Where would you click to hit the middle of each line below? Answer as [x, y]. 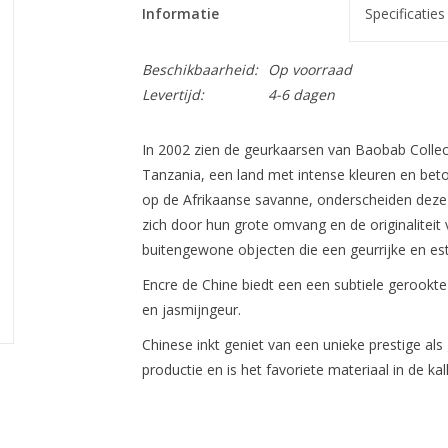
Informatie [180, 13]
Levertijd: [172, 94]
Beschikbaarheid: [199, 69]
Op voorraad [309, 69]
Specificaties [404, 13]
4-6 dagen [301, 94]
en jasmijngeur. [191, 309]
